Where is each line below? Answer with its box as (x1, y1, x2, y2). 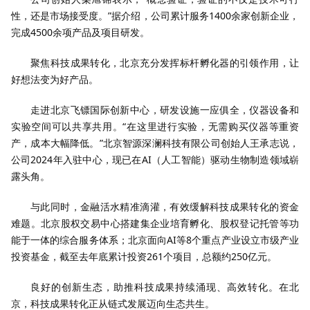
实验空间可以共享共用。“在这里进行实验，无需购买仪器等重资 (11, 120, 299, 133)
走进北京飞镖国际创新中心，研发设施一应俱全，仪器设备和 (30, 103, 299, 116)
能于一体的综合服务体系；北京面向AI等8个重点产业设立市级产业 (11, 233, 299, 246)
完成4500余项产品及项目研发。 (11, 26, 149, 39)
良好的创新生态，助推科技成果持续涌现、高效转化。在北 (30, 280, 299, 293)
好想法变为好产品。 (11, 73, 98, 86)
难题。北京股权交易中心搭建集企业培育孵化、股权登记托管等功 (11, 217, 299, 230)
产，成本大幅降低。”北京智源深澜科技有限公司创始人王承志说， (11, 136, 299, 149)
